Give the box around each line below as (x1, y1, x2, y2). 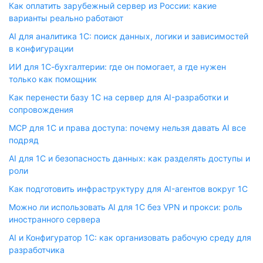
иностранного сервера (9, 214, 100, 224)
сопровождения (9, 104, 73, 114)
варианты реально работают (9, 13, 123, 23)
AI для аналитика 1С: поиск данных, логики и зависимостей (9, 31, 248, 41)
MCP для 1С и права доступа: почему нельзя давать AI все (9, 123, 246, 133)
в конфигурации (9, 43, 73, 53)
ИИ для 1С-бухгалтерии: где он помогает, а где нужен (9, 62, 226, 72)
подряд (9, 135, 39, 145)
